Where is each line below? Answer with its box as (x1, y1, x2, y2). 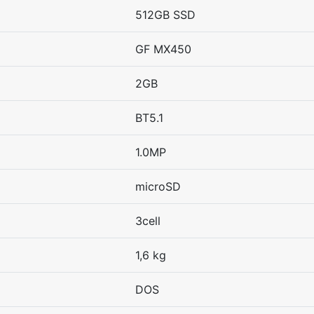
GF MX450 (135, 42, 191, 56)
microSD (135, 179, 181, 193)
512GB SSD (135, 8, 196, 22)
